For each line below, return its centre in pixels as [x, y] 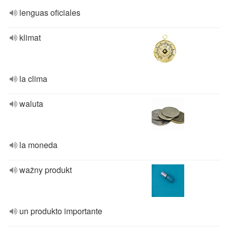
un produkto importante [61, 211]
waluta [31, 104]
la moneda [38, 145]
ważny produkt [46, 170]
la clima [33, 79]
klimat [30, 37]
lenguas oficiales [50, 12]
